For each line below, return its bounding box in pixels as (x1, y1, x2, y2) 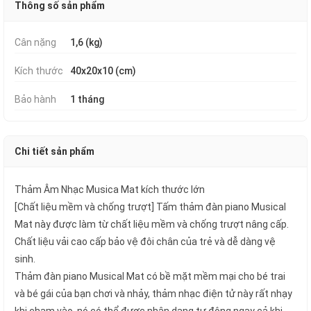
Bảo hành (15, 94, 56, 105)
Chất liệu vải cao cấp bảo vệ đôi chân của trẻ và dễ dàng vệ (15, 236, 276, 247)
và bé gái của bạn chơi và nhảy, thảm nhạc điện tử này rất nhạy (15, 288, 292, 299)
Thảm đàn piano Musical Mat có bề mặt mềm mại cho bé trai (15, 271, 285, 282)
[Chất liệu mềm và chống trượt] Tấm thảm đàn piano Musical (15, 201, 286, 212)
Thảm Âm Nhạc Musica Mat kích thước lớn (15, 184, 205, 195)
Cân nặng (15, 37, 56, 48)
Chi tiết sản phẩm (15, 146, 94, 157)
